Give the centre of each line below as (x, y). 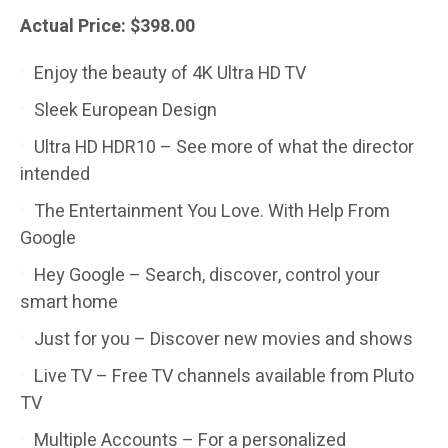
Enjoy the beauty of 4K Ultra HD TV (170, 74)
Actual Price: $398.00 (107, 27)
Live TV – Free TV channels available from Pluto (224, 377)
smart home (69, 303)
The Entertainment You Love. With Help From (212, 212)
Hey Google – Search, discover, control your (207, 276)
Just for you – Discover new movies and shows (223, 340)
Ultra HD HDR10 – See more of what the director (224, 148)
